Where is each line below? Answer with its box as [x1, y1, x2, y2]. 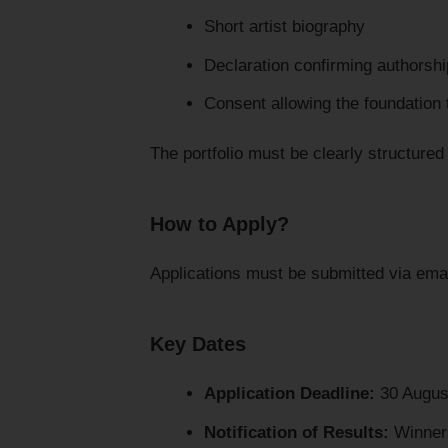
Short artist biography [203, 17, 365, 37]
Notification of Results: [203, 422, 389, 442]
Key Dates [150, 333, 246, 356]
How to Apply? [150, 213, 289, 236]
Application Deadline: [203, 384, 375, 404]
